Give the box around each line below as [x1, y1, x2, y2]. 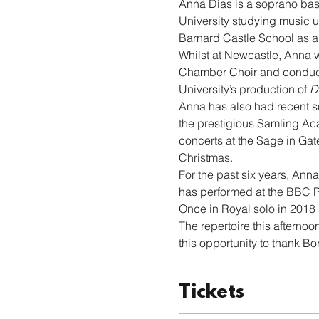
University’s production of [178, 82, 310, 96]
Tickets [178, 281, 244, 304]
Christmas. [178, 150, 233, 164]
